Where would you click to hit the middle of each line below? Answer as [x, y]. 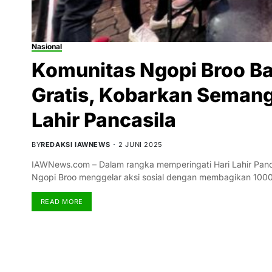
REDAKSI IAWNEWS [76, 145]
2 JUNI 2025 [141, 145]
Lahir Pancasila [104, 120]
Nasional [47, 47]
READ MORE [62, 201]
